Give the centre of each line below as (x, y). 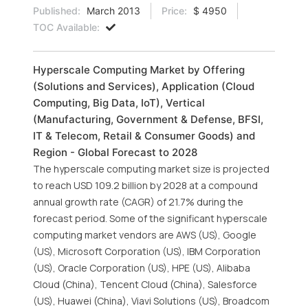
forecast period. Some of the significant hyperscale (150, 218)
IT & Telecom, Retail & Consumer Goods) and (144, 136)
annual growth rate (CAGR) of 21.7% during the (138, 202)
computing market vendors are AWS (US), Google (145, 235)
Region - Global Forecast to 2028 (115, 152)
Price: (174, 11)
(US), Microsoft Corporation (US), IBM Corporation (147, 251)
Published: (57, 11)
